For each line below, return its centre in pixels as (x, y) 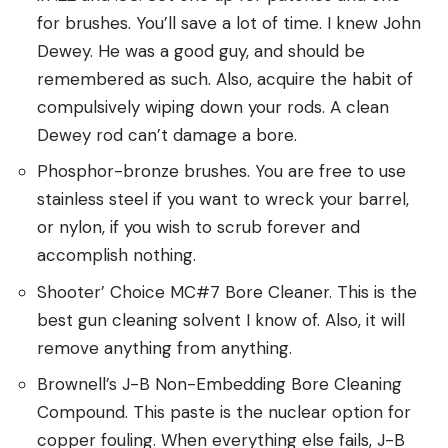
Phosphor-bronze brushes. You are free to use (221, 171)
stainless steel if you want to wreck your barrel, (223, 199)
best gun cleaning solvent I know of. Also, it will (221, 319)
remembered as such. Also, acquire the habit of (225, 78)
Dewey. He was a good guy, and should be (201, 50)
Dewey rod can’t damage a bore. (167, 134)
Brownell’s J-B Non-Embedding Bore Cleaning (219, 384)
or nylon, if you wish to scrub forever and (198, 227)
